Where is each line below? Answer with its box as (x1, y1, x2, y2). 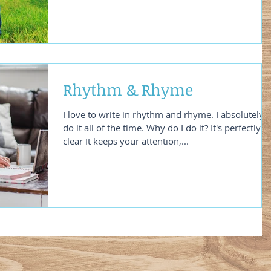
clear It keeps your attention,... (63, 135, 189, 147)
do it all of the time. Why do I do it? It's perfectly (63, 122, 261, 134)
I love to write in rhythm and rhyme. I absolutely (63, 108, 264, 120)
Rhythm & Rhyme (63, 79, 193, 100)
